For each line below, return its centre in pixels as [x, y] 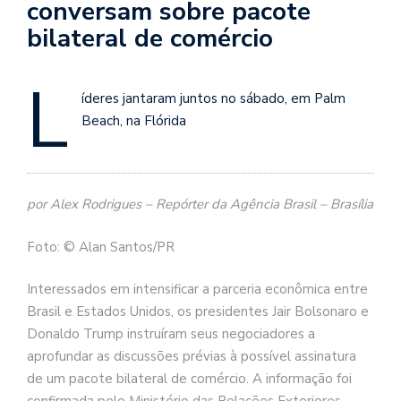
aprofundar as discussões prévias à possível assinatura [192, 357]
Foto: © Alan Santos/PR [101, 247]
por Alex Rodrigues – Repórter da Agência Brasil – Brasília [200, 205]
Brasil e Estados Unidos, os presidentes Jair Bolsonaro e [198, 312]
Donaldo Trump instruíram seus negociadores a [171, 334]
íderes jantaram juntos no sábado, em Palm [213, 98]
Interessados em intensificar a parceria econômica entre [197, 290]
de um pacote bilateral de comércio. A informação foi [189, 379]
